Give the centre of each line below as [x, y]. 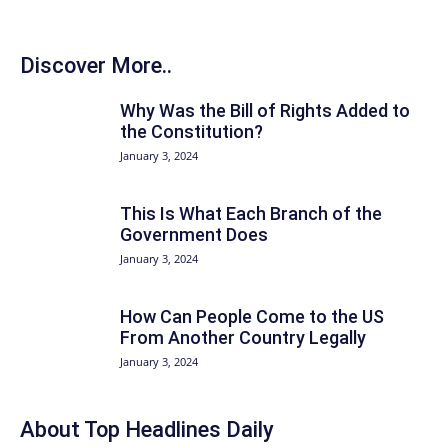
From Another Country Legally [243, 337]
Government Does [194, 234]
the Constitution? [191, 131]
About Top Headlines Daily [147, 429]
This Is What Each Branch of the [251, 213]
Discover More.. [96, 65]
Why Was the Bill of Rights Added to [265, 110]
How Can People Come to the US [252, 316]
